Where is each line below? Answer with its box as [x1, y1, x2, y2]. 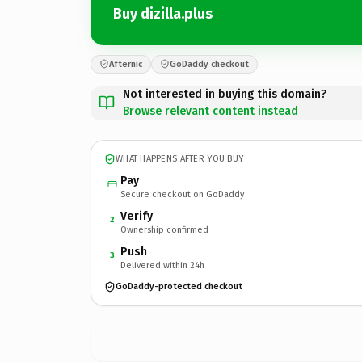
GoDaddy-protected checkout [116, 281, 242, 292]
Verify [120, 208, 153, 223]
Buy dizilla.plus [113, 5, 213, 23]
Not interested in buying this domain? [123, 86, 326, 101]
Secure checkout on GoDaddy [120, 188, 244, 200]
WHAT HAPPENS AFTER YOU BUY [116, 154, 244, 164]
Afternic [109, 58, 142, 69]
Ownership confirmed [120, 224, 208, 235]
